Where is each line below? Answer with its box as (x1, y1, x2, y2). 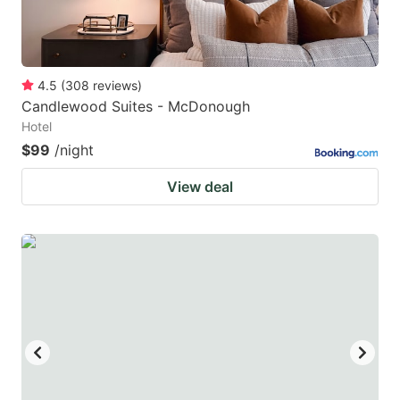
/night (54, 140, 94, 159)
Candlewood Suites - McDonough (21, 96, 250, 115)
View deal (167, 177, 233, 196)
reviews (93, 77, 137, 93)
